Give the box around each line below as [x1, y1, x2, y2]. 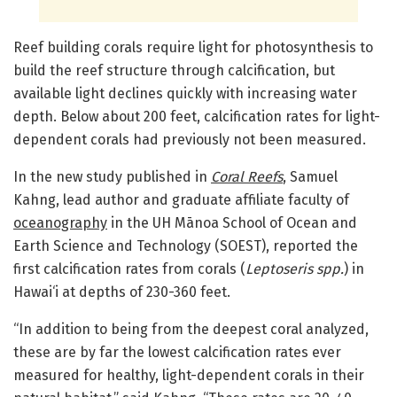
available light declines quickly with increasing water [13, 84, 357, 102]
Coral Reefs [211, 167, 283, 185]
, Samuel [283, 167, 338, 185]
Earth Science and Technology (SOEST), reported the [13, 237, 358, 254]
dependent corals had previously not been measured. [13, 130, 370, 148]
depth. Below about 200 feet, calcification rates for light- [13, 107, 380, 125]
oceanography [13, 214, 107, 231]
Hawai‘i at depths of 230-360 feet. [13, 283, 234, 300]
